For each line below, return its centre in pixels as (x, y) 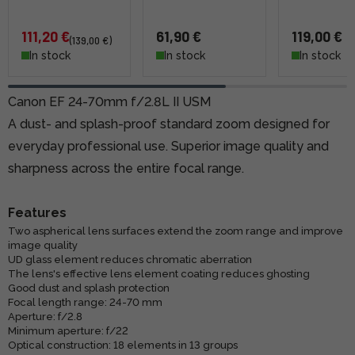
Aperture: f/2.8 (45, 316)
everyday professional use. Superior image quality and (168, 146)
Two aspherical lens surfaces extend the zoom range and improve (176, 231)
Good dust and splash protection (89, 288)
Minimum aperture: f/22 (68, 330)
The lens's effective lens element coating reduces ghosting (159, 273)
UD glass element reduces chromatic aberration (130, 259)
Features (37, 212)
